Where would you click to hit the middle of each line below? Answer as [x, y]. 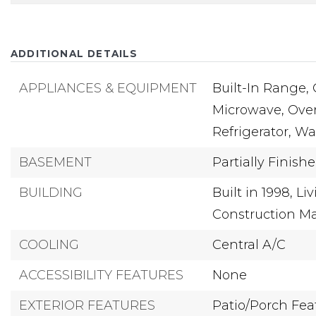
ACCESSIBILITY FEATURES [101, 275]
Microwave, [249, 110]
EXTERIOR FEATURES [87, 305]
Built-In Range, [261, 88]
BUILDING [51, 193]
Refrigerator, [252, 132]
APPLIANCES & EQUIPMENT [108, 88]
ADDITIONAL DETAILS [74, 54]
